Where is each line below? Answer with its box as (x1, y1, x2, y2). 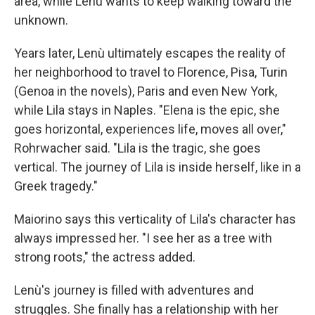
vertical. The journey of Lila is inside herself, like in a (14, 160, 301, 175)
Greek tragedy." (14, 179, 98, 194)
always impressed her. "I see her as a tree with (14, 231, 272, 246)
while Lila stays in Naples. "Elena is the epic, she (14, 103, 280, 118)
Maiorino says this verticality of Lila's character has (14, 212, 296, 227)
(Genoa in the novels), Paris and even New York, (14, 84, 277, 99)
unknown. (14, 13, 68, 28)
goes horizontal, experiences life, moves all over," (14, 122, 286, 137)
